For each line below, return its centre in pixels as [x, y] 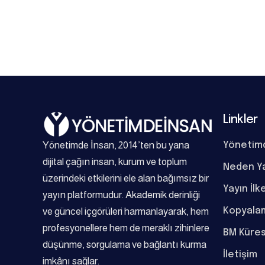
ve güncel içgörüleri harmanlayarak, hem [126, 212]
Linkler [240, 120]
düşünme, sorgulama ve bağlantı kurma [125, 245]
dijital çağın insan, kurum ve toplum [115, 162]
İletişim [240, 255]
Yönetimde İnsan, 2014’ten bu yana [116, 146]
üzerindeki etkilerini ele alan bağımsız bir [126, 179]
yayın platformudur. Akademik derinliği [121, 195]
